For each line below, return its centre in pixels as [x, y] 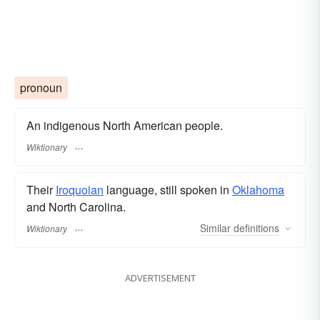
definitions [255, 228]
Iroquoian [80, 189]
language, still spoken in [168, 189]
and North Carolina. [76, 206]
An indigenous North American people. [125, 125]
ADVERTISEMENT [160, 278]
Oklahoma [258, 189]
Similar [215, 228]
